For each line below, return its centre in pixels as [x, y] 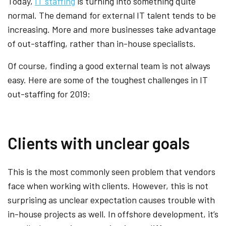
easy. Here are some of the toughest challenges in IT [108, 79]
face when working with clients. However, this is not [108, 185]
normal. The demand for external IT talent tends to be [112, 15]
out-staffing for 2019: [49, 94]
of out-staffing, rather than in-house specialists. [102, 43]
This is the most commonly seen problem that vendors [111, 171]
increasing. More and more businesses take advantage [112, 29]
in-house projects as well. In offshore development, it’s [113, 214]
